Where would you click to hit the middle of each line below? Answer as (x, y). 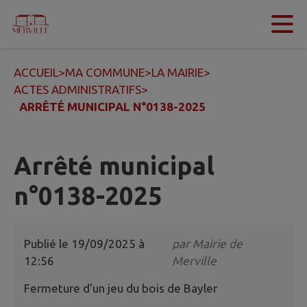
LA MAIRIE (177, 72)
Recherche (157, 24)
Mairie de (217, 244)
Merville (194, 261)
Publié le (48, 244)
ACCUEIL (36, 72)
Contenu (50, 24)
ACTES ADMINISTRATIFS (77, 89)
